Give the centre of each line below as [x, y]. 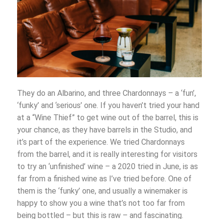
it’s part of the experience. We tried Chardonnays [101, 142]
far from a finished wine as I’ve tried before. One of [104, 179]
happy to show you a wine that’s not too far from [101, 203]
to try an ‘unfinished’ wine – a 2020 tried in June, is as [108, 167]
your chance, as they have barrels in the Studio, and [105, 130]
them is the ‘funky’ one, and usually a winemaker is [102, 191]
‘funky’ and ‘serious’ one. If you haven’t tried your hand [108, 106]
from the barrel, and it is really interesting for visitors [107, 154]
